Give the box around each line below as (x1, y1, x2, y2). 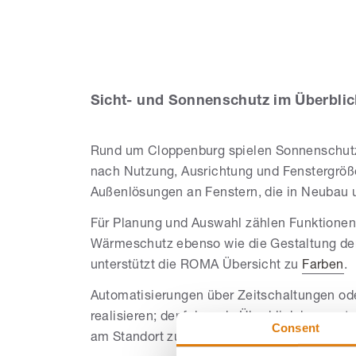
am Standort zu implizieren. (90, 332, 255, 346)
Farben (302, 260, 344, 273)
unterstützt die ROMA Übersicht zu (90, 260, 303, 273)
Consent (272, 320, 319, 335)
